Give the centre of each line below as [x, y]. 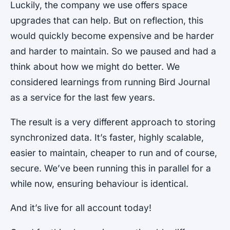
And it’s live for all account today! [81, 208]
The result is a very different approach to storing [113, 122]
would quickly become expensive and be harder [112, 36]
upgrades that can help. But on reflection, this [107, 21]
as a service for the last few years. [83, 98]
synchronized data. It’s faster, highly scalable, [107, 137]
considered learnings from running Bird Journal [110, 82]
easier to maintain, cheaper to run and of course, [114, 152]
